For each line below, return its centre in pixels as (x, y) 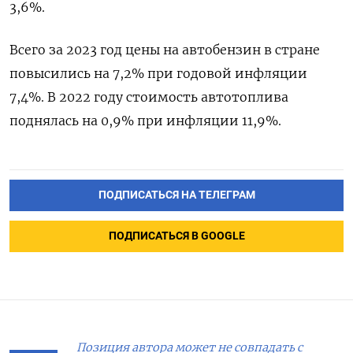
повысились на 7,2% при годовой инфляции (158, 74)
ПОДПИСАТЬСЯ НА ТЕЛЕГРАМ (176, 195)
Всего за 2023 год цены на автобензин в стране (165, 50)
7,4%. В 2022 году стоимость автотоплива (149, 97)
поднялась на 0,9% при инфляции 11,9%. (145, 121)
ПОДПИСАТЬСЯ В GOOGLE (176, 236)
